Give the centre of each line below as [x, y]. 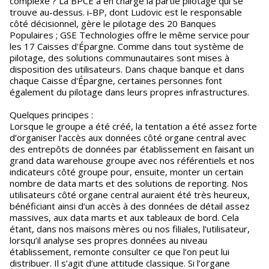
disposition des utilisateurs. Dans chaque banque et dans [127, 69]
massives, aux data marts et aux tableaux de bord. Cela [124, 217]
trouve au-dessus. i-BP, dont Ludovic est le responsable [126, 12]
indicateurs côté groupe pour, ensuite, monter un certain [126, 172]
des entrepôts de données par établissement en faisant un [132, 149]
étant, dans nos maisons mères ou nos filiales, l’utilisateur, [130, 229]
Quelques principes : [51, 115]
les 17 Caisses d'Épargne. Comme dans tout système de [127, 46]
